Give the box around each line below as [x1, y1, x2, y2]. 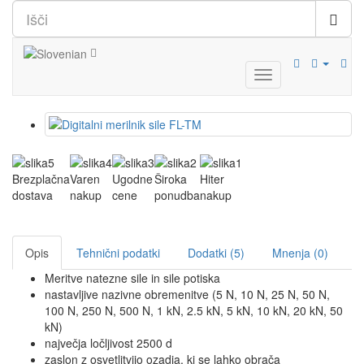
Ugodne [112, 171, 153, 187]
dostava [12, 187, 53, 203]
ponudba [154, 187, 200, 203]
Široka [154, 171, 187, 187]
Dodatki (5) [188, 245, 245, 261]
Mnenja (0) [272, 245, 328, 261]
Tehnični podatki [76, 245, 160, 261]
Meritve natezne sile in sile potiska [45, 270, 220, 286]
